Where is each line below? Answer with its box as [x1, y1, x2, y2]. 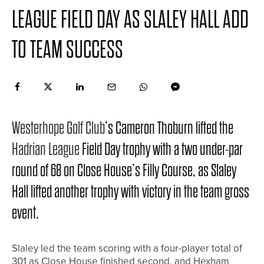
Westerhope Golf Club [12, 119, 105, 137]
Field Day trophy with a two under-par [80, 140, 243, 159]
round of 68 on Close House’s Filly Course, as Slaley [12, 161, 236, 180]
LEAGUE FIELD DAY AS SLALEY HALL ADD [12, 6, 249, 32]
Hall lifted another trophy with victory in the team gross [12, 183, 249, 201]
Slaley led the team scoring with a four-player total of [12, 241, 242, 255]
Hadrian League [12, 140, 80, 159]
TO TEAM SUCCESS [12, 37, 123, 62]
